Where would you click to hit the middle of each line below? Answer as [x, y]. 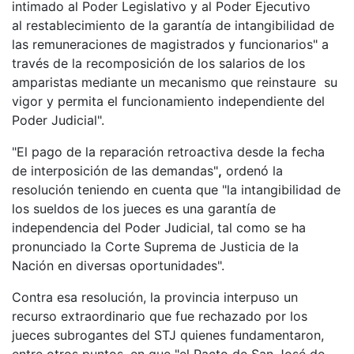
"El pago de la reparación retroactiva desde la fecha [168, 151]
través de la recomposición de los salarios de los [158, 63]
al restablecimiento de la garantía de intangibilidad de [173, 25]
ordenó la [252, 170]
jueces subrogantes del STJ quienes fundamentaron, [168, 335]
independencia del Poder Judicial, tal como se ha [159, 227]
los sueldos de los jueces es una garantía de [144, 208]
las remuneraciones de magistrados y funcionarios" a [170, 44]
